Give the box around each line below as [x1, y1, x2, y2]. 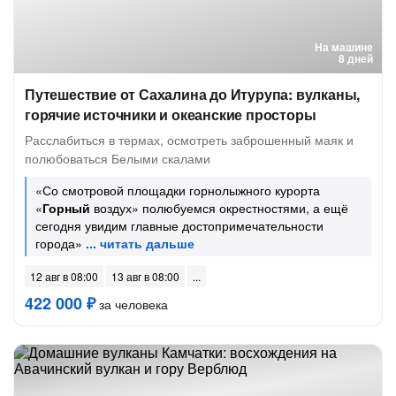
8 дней [339, 50, 373, 66]
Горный [42, 199, 90, 217]
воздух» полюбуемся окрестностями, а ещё [90, 199, 348, 217]
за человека [95, 295, 168, 313]
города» [35, 234, 82, 252]
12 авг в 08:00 [30, 269, 98, 284]
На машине [315, 39, 373, 55]
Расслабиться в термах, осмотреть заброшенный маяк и [25, 131, 354, 148]
